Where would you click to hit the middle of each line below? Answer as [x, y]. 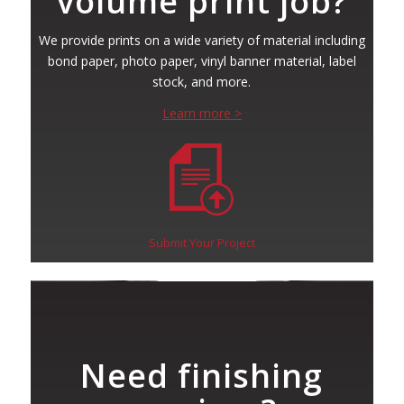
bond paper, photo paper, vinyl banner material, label [202, 61]
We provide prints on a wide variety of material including [202, 41]
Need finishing [202, 376]
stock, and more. [202, 82]
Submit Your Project [202, 243]
